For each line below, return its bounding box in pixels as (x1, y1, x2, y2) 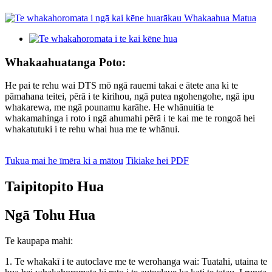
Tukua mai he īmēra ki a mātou (5, 155, 123, 166)
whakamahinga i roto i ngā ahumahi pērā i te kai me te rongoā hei (5, 113, 255, 124)
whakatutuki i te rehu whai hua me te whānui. (5, 124, 180, 135)
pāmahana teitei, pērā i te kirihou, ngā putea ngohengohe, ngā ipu (5, 91, 254, 102)
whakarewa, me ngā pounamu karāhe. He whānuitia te (5, 102, 214, 113)
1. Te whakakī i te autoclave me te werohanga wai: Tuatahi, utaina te (5, 256, 267, 267)
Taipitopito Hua (5, 178, 104, 195)
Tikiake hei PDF (126, 155, 189, 166)
